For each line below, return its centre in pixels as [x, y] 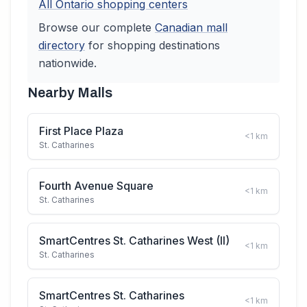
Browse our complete [97, 27]
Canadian [179, 27]
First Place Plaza [81, 131]
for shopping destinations [152, 45]
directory [62, 45]
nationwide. [67, 63]
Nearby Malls [70, 93]
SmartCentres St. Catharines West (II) [134, 241]
